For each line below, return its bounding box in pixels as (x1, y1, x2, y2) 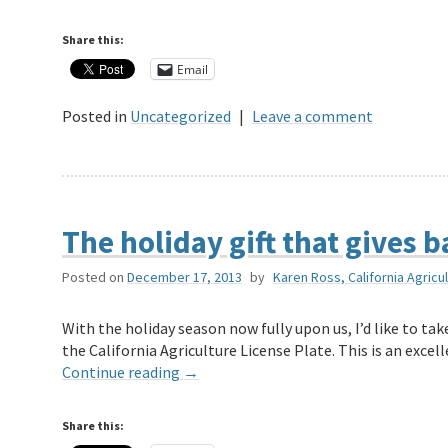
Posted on (62, 268, 124, 287)
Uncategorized (130, 106, 231, 127)
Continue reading (62, 362, 183, 383)
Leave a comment (252, 106, 373, 127)
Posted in (62, 106, 127, 127)
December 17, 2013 (127, 268, 242, 287)
